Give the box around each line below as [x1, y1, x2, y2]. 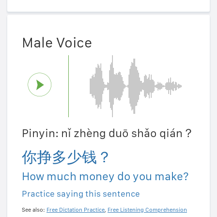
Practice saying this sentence [22, 188, 140, 199]
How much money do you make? [22, 169, 189, 183]
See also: [22, 206, 46, 213]
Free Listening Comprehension [108, 206, 187, 213]
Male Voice [22, 33, 92, 51]
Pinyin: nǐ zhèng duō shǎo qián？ [22, 125, 194, 140]
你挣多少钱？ [22, 148, 112, 166]
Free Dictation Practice [46, 206, 105, 213]
